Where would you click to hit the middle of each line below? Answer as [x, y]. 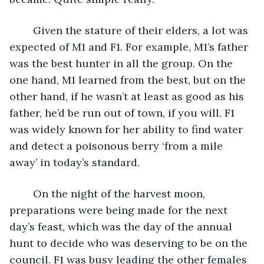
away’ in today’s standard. [76, 162]
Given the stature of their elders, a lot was [27, 30]
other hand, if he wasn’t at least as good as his [128, 96]
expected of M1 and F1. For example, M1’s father [130, 47]
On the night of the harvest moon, [27, 193]
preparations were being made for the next [120, 210]
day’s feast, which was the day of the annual [122, 226]
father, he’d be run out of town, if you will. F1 [123, 113]
